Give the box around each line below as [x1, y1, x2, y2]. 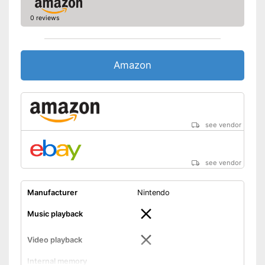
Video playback [27, 235, 82, 244]
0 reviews [30, 14, 60, 22]
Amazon [114, 59, 151, 71]
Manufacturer [27, 188, 77, 197]
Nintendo [137, 188, 170, 197]
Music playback [27, 209, 83, 218]
